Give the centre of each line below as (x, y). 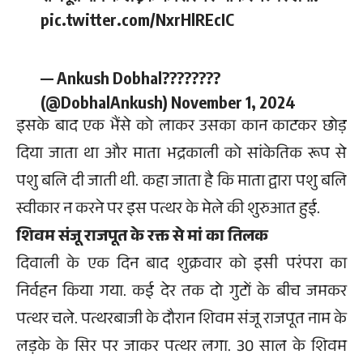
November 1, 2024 (233, 101)
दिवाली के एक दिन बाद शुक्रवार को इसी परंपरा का (181, 265)
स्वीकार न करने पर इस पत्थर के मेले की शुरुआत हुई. (168, 210)
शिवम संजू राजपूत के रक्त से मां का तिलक (144, 238)
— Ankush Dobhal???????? (130, 77)
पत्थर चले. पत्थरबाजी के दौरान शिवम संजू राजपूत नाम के (181, 320)
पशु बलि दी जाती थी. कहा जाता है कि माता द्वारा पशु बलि (181, 183)
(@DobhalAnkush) (106, 101)
